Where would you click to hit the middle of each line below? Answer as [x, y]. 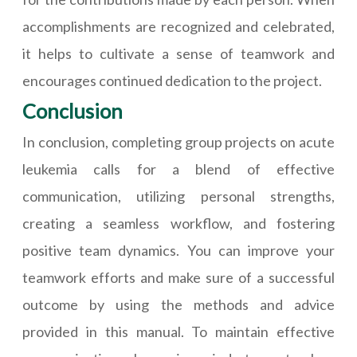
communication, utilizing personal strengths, [178, 196]
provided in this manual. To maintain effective [178, 332]
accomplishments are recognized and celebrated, [178, 27]
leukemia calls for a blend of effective [178, 169]
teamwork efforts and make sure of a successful [178, 278]
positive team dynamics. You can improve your [178, 251]
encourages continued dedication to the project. [172, 81]
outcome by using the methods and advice [178, 305]
